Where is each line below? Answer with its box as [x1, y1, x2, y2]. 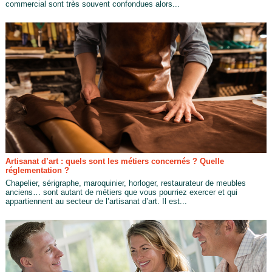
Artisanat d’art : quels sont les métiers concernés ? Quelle [5, 156, 224, 166]
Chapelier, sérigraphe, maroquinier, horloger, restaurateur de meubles [5, 178, 246, 188]
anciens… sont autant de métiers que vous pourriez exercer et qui [5, 187, 237, 197]
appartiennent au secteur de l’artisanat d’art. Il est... [5, 196, 187, 206]
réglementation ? [5, 165, 69, 175]
